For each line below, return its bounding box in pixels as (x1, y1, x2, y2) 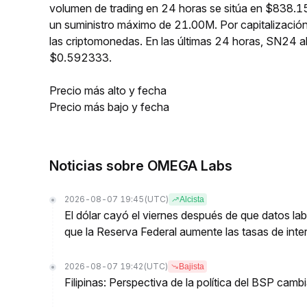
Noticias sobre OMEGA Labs (49, 158, 232, 174)
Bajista (179, 262, 204, 271)
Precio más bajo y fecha (49, 100, 169, 114)
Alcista (180, 195, 204, 204)
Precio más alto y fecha (49, 84, 167, 97)
